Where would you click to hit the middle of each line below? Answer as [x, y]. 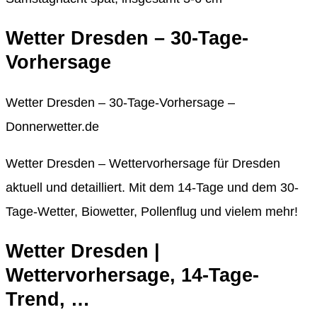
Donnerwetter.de [52, 126]
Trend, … [48, 300]
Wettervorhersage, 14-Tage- [132, 276]
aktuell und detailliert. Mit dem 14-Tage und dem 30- [152, 187]
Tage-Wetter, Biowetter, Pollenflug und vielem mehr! [152, 211]
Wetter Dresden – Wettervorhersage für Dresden [143, 163]
